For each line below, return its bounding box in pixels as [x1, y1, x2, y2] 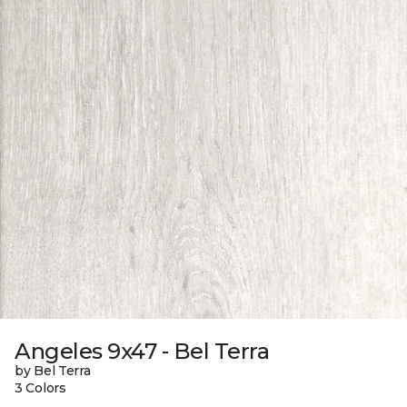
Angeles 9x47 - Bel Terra [15, 337, 270, 364]
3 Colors [15, 379, 66, 396]
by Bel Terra [15, 362, 91, 379]
